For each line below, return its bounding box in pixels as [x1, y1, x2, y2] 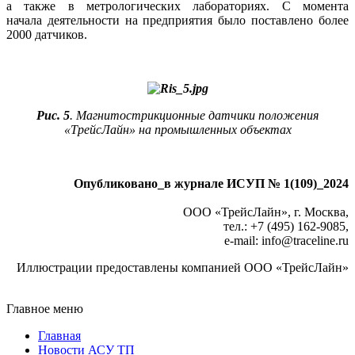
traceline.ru [293, 234, 349, 248]
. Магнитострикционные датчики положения [70, 109, 319, 123]
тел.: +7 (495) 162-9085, [223, 219, 349, 234]
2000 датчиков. [6, 28, 87, 42]
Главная [38, 329, 81, 343]
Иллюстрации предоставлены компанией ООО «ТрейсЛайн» [17, 261, 349, 275]
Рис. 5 [36, 109, 70, 123]
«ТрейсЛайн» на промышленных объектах [63, 123, 292, 137]
